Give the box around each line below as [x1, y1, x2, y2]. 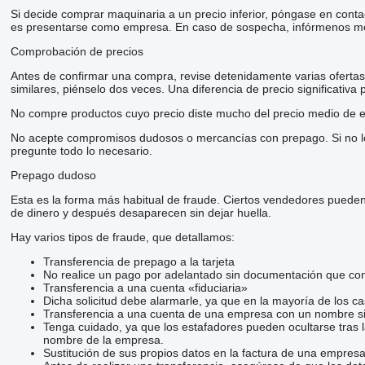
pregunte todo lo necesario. [10, 143, 152, 157]
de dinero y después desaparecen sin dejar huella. [10, 205, 271, 219]
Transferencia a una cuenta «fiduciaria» [42, 280, 248, 294]
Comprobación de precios [10, 44, 143, 58]
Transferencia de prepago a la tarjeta [42, 254, 235, 268]
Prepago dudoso [10, 168, 96, 182]
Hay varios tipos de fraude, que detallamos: [10, 230, 235, 244]
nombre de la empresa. [42, 332, 164, 346]
